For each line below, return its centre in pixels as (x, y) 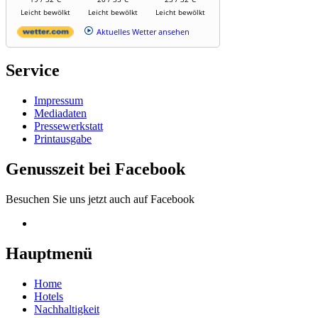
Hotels (49, 296)
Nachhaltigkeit (67, 309)
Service (33, 71)
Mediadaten (60, 114)
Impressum (59, 101)
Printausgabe (63, 139)
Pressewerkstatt (68, 126)
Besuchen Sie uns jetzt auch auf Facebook (100, 199)
